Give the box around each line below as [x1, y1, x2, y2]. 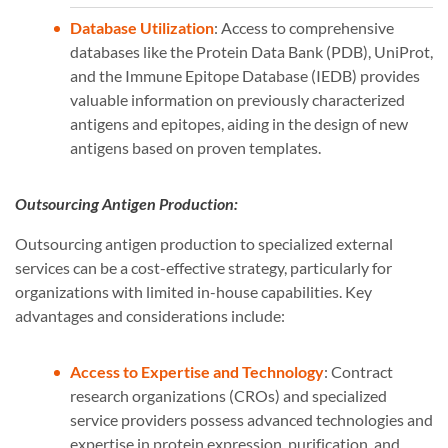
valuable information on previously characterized [70, 90, 405, 110]
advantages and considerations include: [15, 306, 285, 326]
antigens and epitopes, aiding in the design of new [70, 114, 408, 134]
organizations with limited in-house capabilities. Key [15, 282, 372, 302]
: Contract [324, 362, 393, 382]
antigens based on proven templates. [70, 138, 321, 158]
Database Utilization [70, 18, 214, 38]
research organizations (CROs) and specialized [70, 386, 387, 406]
